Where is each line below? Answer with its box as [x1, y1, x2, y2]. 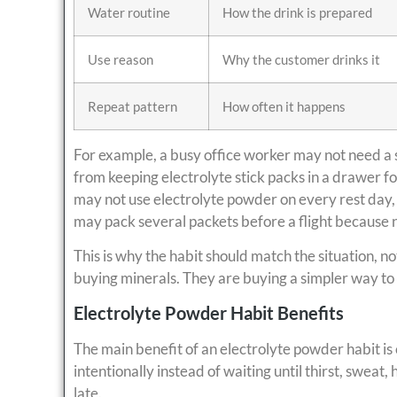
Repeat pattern [88, 98, 177, 115]
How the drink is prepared [222, 4, 372, 21]
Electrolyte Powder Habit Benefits [74, 301, 344, 323]
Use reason [88, 51, 153, 68]
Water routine [88, 4, 170, 21]
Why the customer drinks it [222, 51, 380, 68]
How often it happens [222, 98, 346, 115]
